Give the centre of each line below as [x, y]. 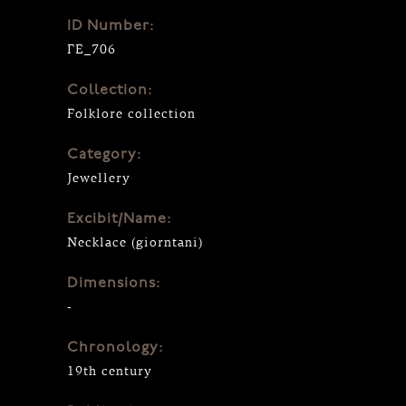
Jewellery [99, 178]
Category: [104, 155]
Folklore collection [131, 113]
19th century [110, 371]
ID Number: [111, 26]
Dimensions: [114, 283]
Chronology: [115, 348]
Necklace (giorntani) [135, 242]
